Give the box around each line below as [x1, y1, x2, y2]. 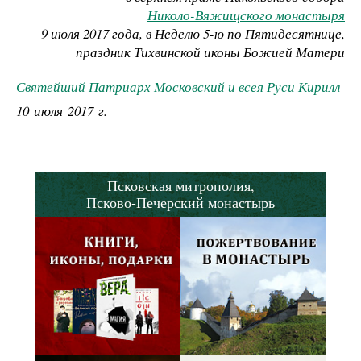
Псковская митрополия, [106, 175, 255, 195]
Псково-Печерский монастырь [86, 192, 275, 212]
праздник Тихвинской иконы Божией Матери [76, 43, 345, 62]
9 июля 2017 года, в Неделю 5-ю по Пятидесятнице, [41, 24, 345, 44]
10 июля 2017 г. [16, 101, 107, 120]
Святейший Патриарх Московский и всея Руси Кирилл [16, 77, 340, 96]
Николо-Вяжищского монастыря [147, 6, 345, 25]
